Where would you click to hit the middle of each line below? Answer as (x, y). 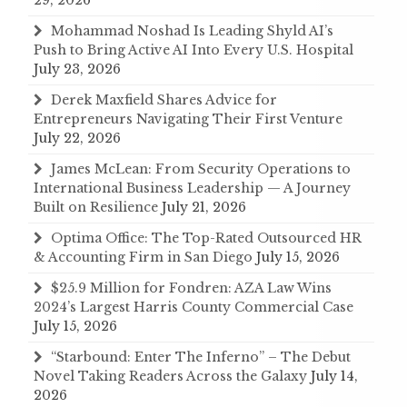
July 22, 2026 (77, 138)
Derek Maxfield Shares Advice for (164, 99)
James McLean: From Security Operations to (201, 169)
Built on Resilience (96, 207)
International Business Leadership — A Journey (192, 188)
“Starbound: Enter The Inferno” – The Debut (201, 357)
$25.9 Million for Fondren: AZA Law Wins (191, 288)
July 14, (334, 376)
